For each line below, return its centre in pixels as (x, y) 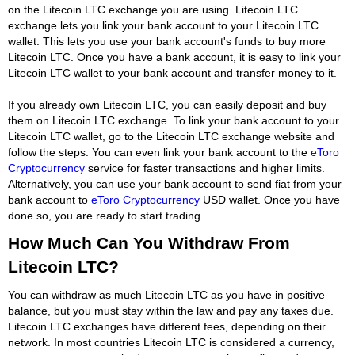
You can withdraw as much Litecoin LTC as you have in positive (166, 294)
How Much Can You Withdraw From (149, 242)
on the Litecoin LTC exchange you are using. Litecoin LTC (153, 9)
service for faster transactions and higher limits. (205, 168)
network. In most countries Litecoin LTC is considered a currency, (171, 342)
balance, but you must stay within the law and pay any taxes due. (171, 310)
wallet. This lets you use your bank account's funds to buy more (167, 41)
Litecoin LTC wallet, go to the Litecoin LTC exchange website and (171, 136)
